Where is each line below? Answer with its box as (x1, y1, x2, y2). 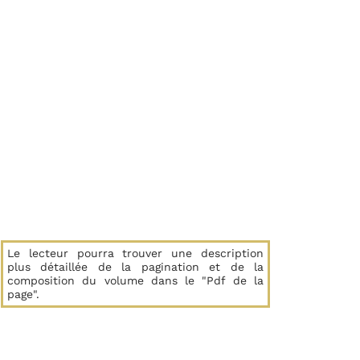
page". (7, 288, 39, 301)
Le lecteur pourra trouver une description (7, 247, 264, 260)
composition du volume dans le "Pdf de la (7, 274, 264, 287)
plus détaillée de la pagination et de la (7, 260, 264, 273)
